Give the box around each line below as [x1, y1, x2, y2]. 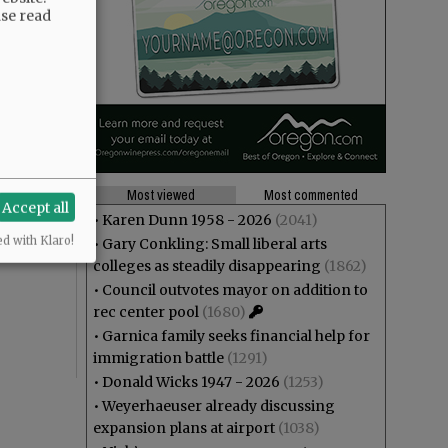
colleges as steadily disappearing [93, 257, 321, 275]
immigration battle [93, 349, 224, 367]
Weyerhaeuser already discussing [102, 397, 335, 415]
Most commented [264, 186, 358, 204]
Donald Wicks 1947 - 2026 [102, 373, 280, 391]
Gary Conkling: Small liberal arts [102, 235, 327, 253]
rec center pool [93, 303, 199, 321]
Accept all [2, 198, 70, 217]
